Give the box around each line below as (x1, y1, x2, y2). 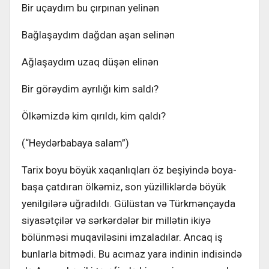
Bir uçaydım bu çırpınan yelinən (22, 1, 159, 14)
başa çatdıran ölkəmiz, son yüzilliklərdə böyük (22, 180, 226, 193)
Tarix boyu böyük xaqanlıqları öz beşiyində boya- (22, 163, 237, 176)
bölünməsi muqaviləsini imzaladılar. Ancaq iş (22, 231, 223, 243)
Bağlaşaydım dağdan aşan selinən (22, 28, 175, 41)
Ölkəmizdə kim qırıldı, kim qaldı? (22, 109, 166, 122)
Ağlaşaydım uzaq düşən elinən (22, 55, 159, 68)
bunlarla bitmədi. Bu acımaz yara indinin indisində (22, 247, 242, 260)
